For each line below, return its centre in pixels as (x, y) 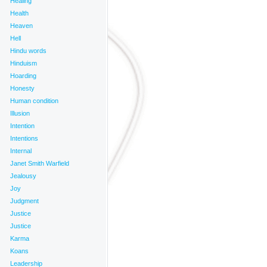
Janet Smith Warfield (40, 163)
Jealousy (23, 176)
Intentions (24, 138)
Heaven (21, 26)
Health (19, 13)
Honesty (22, 88)
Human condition (34, 101)
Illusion (20, 113)
